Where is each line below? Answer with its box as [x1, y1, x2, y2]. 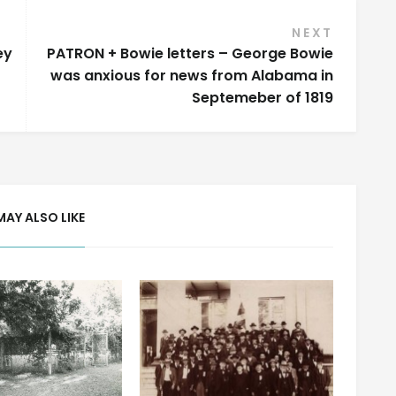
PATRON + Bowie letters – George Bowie [47, 42, 334, 64]
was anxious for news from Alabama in [50, 65, 334, 86]
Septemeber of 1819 [192, 87, 334, 108]
